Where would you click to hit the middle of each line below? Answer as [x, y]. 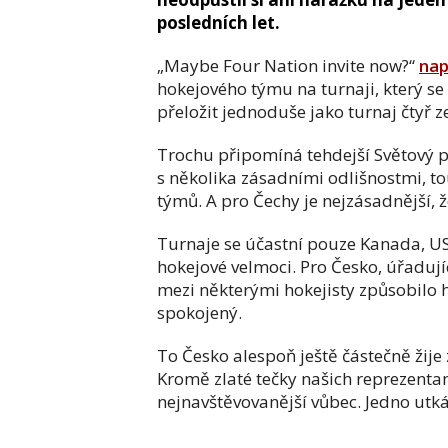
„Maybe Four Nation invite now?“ [288, 65]
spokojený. [199, 312]
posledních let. [218, 22]
